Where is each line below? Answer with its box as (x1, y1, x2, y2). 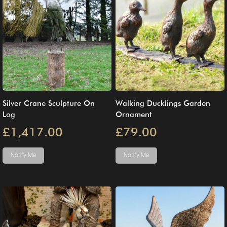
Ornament (116, 109, 152, 119)
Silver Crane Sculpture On (3, 98, 95, 108)
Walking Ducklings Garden (116, 98, 210, 108)
